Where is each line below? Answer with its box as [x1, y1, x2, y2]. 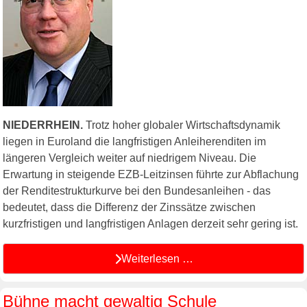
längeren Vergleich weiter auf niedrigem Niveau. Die [3, 152, 256, 164]
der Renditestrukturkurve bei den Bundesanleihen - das [3, 185, 271, 197]
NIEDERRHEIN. [3, 119, 83, 132]
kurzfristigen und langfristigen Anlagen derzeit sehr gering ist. [3, 218, 298, 230]
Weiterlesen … [121, 252, 193, 265]
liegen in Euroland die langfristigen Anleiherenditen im [3, 136, 266, 148]
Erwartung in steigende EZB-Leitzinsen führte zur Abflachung [3, 169, 299, 181]
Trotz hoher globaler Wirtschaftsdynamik [83, 119, 280, 132]
